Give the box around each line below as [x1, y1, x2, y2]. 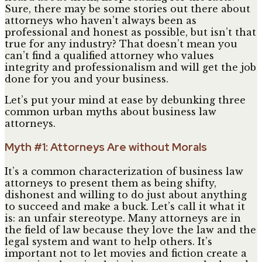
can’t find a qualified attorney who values [5, 49, 214, 61]
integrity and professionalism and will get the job [5, 61, 256, 73]
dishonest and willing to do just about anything [5, 189, 247, 201]
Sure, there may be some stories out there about [5, 2, 250, 15]
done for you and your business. [5, 73, 168, 85]
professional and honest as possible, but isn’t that [5, 26, 256, 38]
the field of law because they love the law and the [5, 224, 256, 236]
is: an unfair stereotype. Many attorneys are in [5, 212, 241, 225]
